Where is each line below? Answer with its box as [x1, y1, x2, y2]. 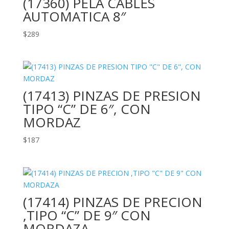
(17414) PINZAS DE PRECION [22, 192, 202, 211]
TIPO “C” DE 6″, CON [22, 100, 151, 119]
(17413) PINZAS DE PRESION [22, 86, 201, 105]
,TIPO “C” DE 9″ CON [22, 205, 151, 224]
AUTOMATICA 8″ [22, 7, 126, 26]
